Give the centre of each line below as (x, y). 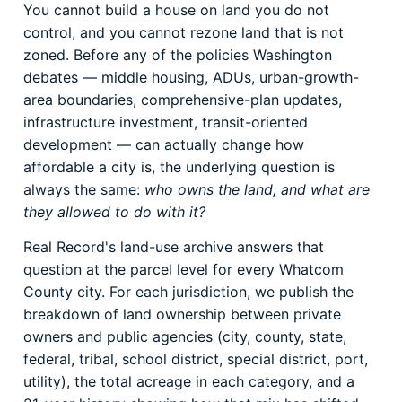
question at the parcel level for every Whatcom (184, 269)
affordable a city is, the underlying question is (179, 167)
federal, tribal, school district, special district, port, (196, 359)
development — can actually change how (164, 144)
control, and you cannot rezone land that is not (184, 32)
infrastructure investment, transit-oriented (166, 122)
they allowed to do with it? (114, 212)
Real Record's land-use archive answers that (174, 247)
